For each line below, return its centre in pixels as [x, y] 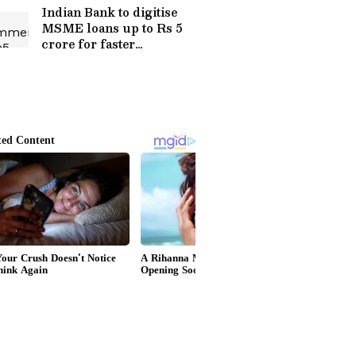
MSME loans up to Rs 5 [112, 28]
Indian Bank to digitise [109, 12]
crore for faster [88, 44]
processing [75, 60]
